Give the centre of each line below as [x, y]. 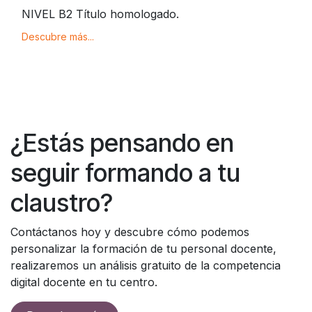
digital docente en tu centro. [84, 282]
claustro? [62, 202]
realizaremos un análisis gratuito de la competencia [146, 265]
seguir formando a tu [125, 172]
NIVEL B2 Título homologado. [100, 14]
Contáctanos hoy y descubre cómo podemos [130, 232]
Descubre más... [58, 36]
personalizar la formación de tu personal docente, [143, 248]
